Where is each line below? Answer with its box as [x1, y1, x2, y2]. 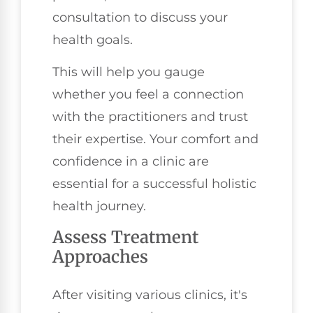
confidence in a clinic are [52, 154, 209, 170]
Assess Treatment [52, 226, 198, 248]
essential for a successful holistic [52, 176, 256, 192]
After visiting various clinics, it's [52, 286, 247, 303]
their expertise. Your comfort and [52, 131, 259, 147]
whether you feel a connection [52, 87, 244, 103]
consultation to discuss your [52, 9, 228, 25]
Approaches [52, 245, 148, 268]
